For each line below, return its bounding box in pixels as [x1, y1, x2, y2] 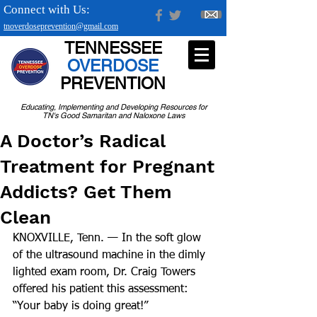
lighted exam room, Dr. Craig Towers [13, 267, 199, 278]
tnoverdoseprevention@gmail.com [4, 21, 118, 31]
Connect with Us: [4, 3, 90, 16]
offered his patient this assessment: [13, 284, 192, 295]
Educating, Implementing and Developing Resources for [20, 102, 207, 112]
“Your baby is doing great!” [13, 301, 148, 312]
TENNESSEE [64, 39, 162, 57]
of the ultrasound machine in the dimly [13, 250, 209, 261]
